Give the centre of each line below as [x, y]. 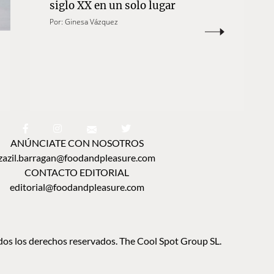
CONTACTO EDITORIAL [77, 172]
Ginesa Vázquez [91, 22]
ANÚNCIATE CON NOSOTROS [77, 143]
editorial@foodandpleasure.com [77, 187]
